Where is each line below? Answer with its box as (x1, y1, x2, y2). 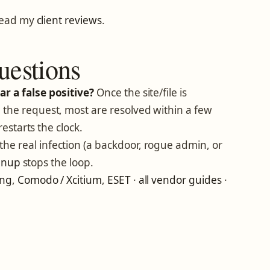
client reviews (36, 13, 102, 27)
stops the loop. (20, 155, 93, 170)
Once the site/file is (94, 86, 187, 100)
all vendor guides (138, 173, 222, 187)
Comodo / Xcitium (17, 173, 102, 187)
